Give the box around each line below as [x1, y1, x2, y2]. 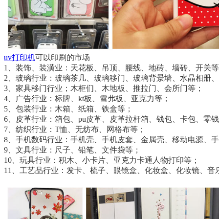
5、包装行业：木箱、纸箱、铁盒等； [4, 105, 133, 113]
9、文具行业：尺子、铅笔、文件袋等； [4, 146, 141, 154]
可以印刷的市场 [35, 53, 90, 62]
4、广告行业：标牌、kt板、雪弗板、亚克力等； [4, 94, 170, 103]
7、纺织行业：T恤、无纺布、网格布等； [4, 125, 146, 133]
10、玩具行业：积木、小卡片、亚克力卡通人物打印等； [4, 156, 199, 164]
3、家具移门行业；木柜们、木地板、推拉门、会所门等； [4, 84, 203, 92]
